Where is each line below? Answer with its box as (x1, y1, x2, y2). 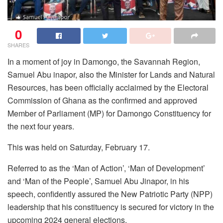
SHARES (7, 40, 29, 49)
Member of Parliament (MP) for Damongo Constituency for (7, 107, 211, 119)
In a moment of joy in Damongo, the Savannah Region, (7, 55, 200, 67)
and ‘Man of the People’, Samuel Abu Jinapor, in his (7, 175, 189, 187)
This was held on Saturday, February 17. (7, 141, 150, 153)
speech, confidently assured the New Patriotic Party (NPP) (7, 188, 213, 200)
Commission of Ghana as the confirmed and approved (7, 94, 197, 106)
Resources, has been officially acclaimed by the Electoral (7, 81, 209, 93)
